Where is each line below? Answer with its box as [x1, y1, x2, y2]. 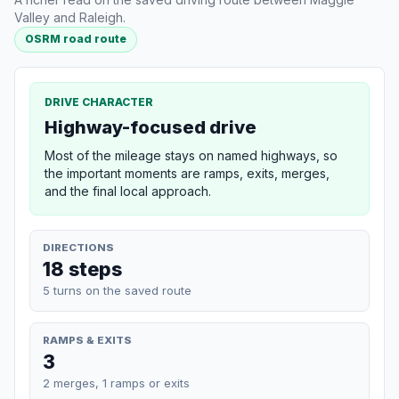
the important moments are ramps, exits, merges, [45, 165, 330, 181]
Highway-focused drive [45, 116, 256, 138]
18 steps [43, 256, 122, 281]
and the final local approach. [45, 183, 211, 199]
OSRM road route [25, 32, 127, 46]
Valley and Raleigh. [14, 10, 126, 26]
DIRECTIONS [43, 240, 114, 254]
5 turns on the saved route [43, 282, 191, 297]
